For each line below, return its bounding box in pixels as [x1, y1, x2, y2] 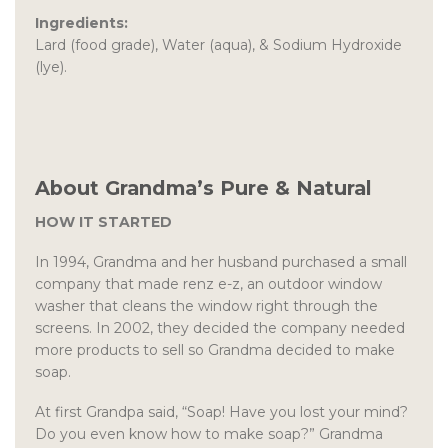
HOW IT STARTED [35, 213, 172, 232]
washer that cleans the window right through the [35, 297, 378, 316]
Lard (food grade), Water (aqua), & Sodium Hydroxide [35, 35, 402, 54]
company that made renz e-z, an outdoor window [35, 275, 382, 294]
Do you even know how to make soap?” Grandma [35, 425, 383, 444]
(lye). [35, 57, 67, 76]
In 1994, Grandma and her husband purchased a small [35, 253, 407, 272]
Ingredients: [35, 13, 128, 32]
